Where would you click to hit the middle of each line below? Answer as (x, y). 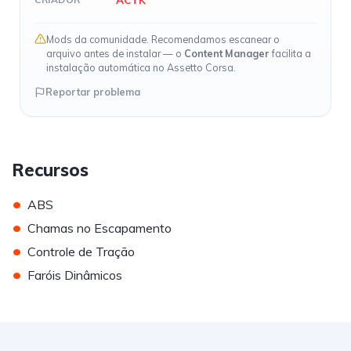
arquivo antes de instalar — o (115, 53)
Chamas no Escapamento (100, 228)
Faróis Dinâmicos (75, 275)
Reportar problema (93, 92)
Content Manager (227, 53)
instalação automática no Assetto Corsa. (141, 67)
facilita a (290, 53)
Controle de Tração (81, 251)
